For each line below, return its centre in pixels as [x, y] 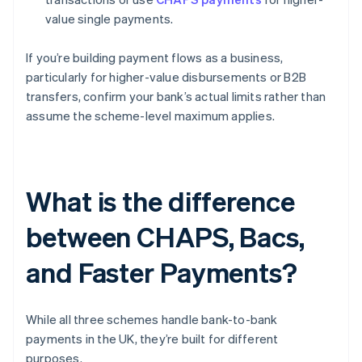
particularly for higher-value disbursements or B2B [166, 77]
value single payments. [109, 19]
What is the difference [160, 201]
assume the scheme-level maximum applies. [151, 116]
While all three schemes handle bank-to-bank [152, 320]
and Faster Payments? [162, 272]
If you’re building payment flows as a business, [155, 58]
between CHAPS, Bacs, [165, 237]
